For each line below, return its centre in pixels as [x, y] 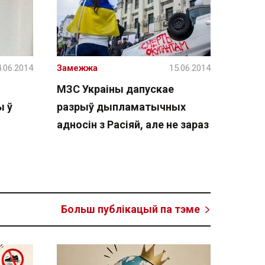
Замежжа [77, 68]
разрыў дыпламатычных [121, 107]
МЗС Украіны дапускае [115, 89]
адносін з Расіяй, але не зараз [133, 125]
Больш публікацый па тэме [130, 209]
